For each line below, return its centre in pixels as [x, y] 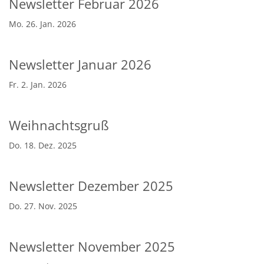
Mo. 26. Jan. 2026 [42, 24]
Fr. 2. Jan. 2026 [38, 84]
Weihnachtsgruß [59, 125]
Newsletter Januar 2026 [80, 64]
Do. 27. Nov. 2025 [43, 206]
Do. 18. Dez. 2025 [43, 145]
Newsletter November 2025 [92, 246]
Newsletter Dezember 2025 [91, 186]
